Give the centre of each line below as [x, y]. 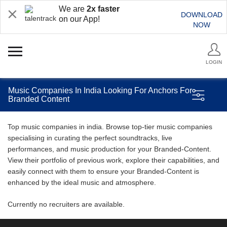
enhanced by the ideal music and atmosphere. [82, 182]
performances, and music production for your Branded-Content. [109, 149]
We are [73, 9]
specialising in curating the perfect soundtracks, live [90, 138]
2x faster [103, 9]
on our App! [79, 19]
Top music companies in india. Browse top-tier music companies [110, 127]
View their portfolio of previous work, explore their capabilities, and [113, 160]
